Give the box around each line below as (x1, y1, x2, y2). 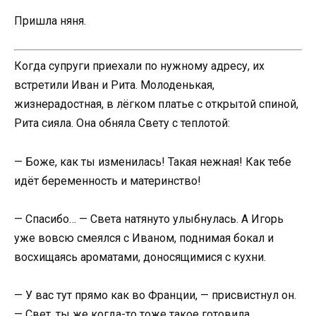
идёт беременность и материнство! (14, 174, 201, 188)
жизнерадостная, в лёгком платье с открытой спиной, (14, 97, 298, 111)
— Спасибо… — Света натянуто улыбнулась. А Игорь (14, 212, 284, 226)
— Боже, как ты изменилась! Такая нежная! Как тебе (14, 154, 291, 169)
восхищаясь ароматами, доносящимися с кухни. (14, 250, 266, 264)
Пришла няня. (14, 14, 86, 28)
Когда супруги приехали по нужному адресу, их (14, 59, 265, 73)
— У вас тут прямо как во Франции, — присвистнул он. (14, 288, 296, 302)
